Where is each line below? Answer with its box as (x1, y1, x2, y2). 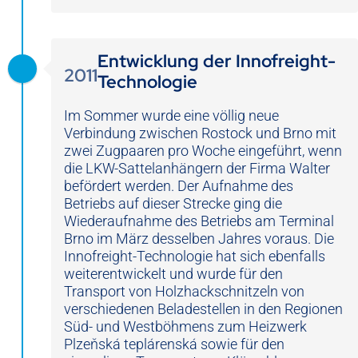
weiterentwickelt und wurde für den (64, 265, 283, 283)
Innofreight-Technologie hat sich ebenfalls (64, 248, 325, 265)
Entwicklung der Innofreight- (97, 50, 336, 74)
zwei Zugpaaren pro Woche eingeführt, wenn (64, 142, 342, 160)
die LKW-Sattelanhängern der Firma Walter (64, 160, 330, 177)
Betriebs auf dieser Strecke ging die (64, 195, 282, 213)
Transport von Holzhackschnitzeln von (64, 283, 304, 300)
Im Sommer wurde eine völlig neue (64, 107, 279, 125)
